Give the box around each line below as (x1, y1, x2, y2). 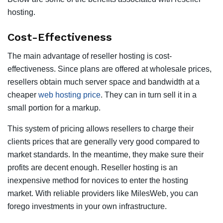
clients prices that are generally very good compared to (7, 137, 200, 146)
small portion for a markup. (7, 104, 101, 112)
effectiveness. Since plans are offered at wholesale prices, (7, 65, 212, 74)
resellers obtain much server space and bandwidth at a (7, 78, 200, 87)
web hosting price (38, 91, 101, 100)
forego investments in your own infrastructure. (7, 202, 167, 211)
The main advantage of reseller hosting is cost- (7, 52, 172, 61)
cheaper (7, 91, 38, 100)
